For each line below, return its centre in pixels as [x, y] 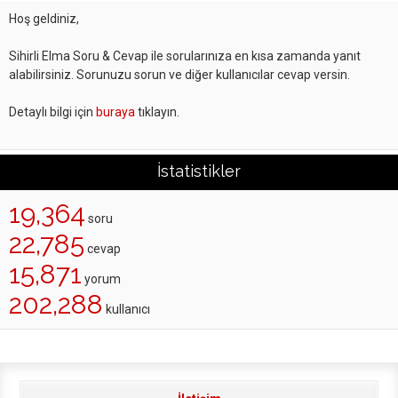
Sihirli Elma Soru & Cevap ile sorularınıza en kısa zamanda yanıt [185, 56]
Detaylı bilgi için [52, 112]
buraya [115, 112]
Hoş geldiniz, [44, 19]
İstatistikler [199, 171]
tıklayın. [157, 112]
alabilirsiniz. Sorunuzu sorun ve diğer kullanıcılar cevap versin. [179, 75]
